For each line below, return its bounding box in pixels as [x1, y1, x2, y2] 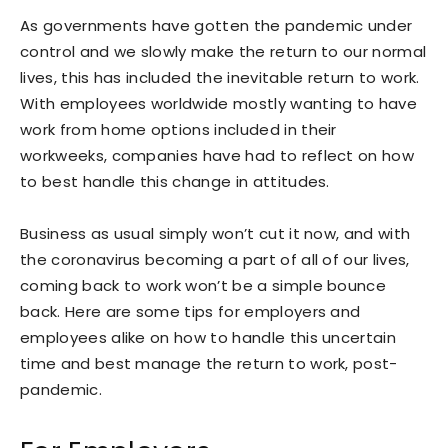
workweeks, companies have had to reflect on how [20, 145, 415, 166]
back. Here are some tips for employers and [20, 301, 361, 322]
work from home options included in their [20, 119, 337, 140]
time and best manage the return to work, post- [20, 353, 398, 374]
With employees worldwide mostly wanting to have [20, 93, 418, 114]
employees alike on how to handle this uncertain [20, 327, 397, 348]
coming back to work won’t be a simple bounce [20, 275, 387, 296]
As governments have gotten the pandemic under [20, 15, 413, 36]
